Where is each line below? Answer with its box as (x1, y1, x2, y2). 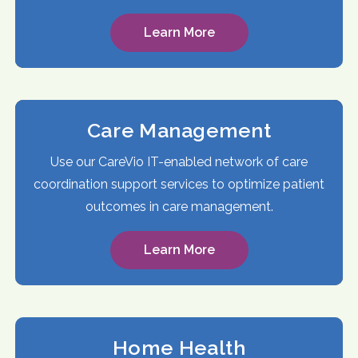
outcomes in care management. (85, 199, 273, 215)
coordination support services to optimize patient (34, 177, 324, 193)
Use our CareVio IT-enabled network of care (50, 154, 308, 170)
